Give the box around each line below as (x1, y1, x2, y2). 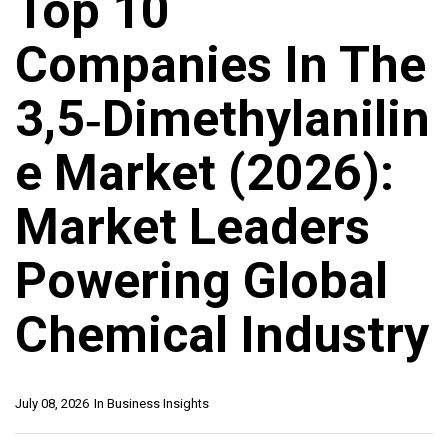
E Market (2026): (15, 144, 394, 203)
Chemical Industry (15, 306, 429, 365)
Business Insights (107, 396, 209, 412)
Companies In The (15, 36, 426, 95)
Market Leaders (15, 198, 370, 257)
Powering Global (15, 252, 388, 311)
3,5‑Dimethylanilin (15, 90, 430, 149)
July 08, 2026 (15, 396, 89, 412)
